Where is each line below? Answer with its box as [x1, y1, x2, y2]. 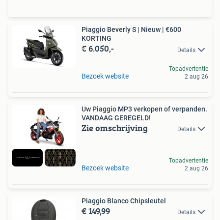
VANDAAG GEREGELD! [82, 113, 151, 122]
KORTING [82, 34, 111, 43]
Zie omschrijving [82, 121, 148, 135]
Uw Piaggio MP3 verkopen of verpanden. [82, 105, 207, 113]
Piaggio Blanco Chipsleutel [82, 196, 166, 205]
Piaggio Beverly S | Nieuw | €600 [82, 26, 181, 34]
